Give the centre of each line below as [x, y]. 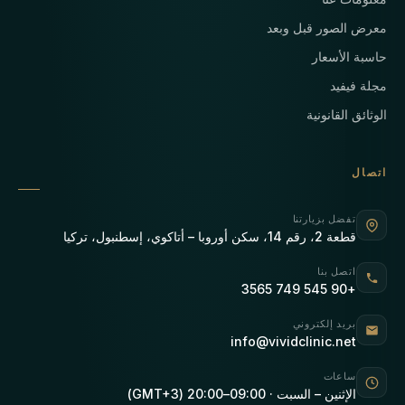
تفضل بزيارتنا [324, 219]
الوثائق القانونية [347, 115]
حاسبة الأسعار [349, 57]
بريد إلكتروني [324, 324]
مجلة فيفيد [358, 86]
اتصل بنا [336, 272]
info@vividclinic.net [293, 342]
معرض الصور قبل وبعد [327, 28]
